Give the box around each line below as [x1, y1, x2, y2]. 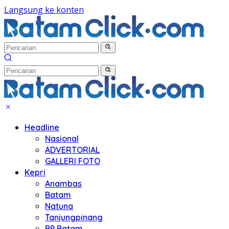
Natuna [45, 201, 73, 211]
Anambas [45, 178, 82, 189]
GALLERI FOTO [45, 156, 100, 166]
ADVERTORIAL [45, 145, 100, 155]
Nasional [45, 133, 79, 144]
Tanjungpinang [45, 212, 103, 222]
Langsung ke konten [4, 4, 84, 15]
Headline [25, 122, 59, 132]
